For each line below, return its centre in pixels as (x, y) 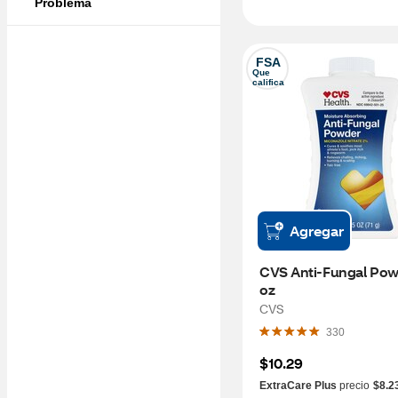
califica (268, 82)
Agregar (317, 231)
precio (353, 386)
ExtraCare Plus (298, 386)
